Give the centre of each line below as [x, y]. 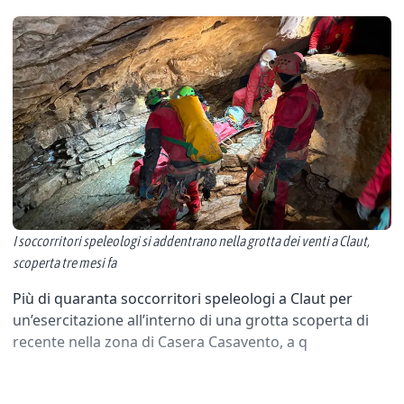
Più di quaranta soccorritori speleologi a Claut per [183, 298]
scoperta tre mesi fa [64, 262]
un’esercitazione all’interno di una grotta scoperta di [191, 320]
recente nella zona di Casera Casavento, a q [160, 341]
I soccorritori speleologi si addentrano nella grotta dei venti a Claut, [191, 240]
